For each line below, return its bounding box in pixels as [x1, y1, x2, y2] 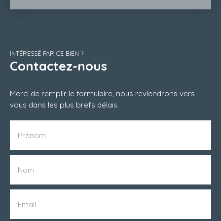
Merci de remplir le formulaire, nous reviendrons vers [10, 88, 195, 98]
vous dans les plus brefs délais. [10, 99, 119, 110]
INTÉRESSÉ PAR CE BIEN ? [10, 49, 83, 57]
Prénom [18, 130, 46, 140]
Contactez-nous [10, 57, 107, 74]
